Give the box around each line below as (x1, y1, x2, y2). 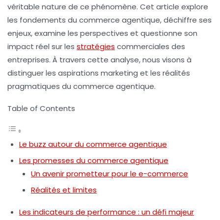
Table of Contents (7, 103, 75, 114)
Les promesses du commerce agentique (19, 155, 168, 166)
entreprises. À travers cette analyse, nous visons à (7, 55, 192, 65)
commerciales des (115, 41, 185, 52)
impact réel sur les (7, 41, 77, 52)
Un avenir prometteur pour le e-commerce (31, 168, 188, 179)
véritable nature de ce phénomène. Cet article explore (7, 1, 208, 12)
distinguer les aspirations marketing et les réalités (7, 68, 190, 79)
